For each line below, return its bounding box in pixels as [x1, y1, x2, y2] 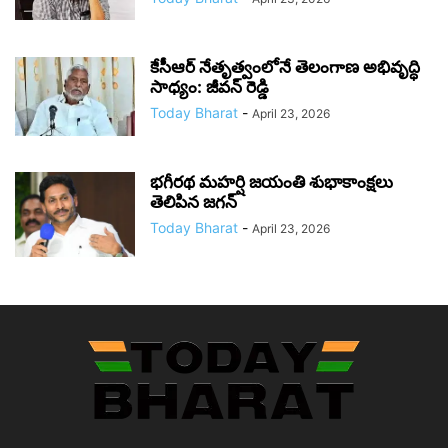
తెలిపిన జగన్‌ [150, 191, 237, 212]
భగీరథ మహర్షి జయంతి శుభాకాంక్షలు [150, 171, 393, 192]
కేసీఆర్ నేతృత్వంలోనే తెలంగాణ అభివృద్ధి [150, 56, 420, 77]
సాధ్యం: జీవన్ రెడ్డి [150, 76, 269, 97]
